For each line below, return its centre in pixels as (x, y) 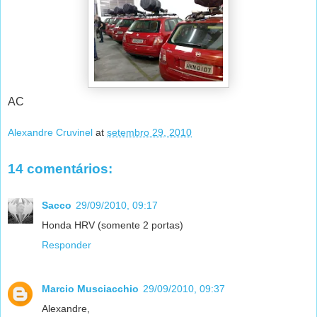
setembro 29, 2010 (149, 132)
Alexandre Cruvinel (50, 132)
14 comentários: (60, 168)
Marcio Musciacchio (90, 288)
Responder (67, 244)
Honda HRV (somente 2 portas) (113, 225)
